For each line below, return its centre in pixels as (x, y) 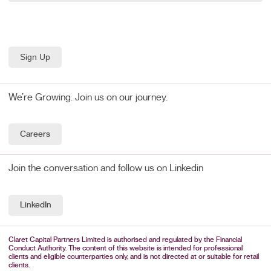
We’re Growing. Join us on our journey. (88, 97)
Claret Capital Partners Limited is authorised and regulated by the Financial (126, 240)
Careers (35, 135)
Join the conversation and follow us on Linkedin (106, 168)
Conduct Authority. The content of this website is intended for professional (126, 248)
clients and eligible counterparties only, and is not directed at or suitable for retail (134, 257)
